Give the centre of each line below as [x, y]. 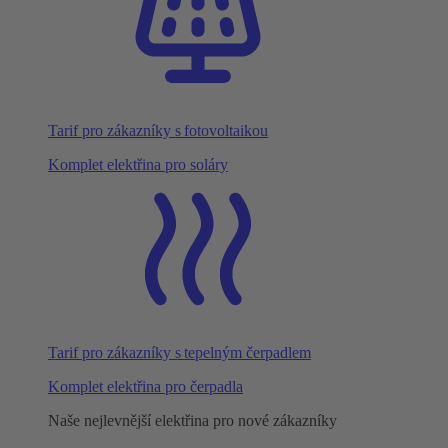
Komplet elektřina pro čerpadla [145, 386]
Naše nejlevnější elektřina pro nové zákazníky [192, 420]
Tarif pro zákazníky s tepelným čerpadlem [179, 352]
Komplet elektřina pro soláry [138, 164]
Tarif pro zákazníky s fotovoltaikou [158, 130]
